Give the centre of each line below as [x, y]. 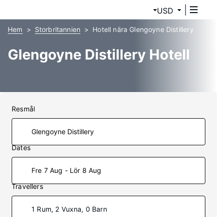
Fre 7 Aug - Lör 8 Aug [67, 170]
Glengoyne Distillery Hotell [99, 54]
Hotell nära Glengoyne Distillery [143, 29]
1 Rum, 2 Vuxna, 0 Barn [69, 209]
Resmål [23, 109]
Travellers [27, 186]
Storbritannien [58, 29]
